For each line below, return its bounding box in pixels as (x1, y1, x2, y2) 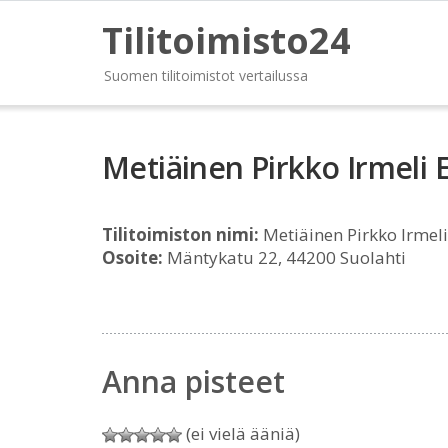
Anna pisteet (102, 361, 285, 402)
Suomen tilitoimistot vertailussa (104, 66, 308, 85)
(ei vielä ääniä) (182, 422, 300, 445)
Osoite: (102, 246, 163, 269)
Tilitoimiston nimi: (102, 223, 259, 246)
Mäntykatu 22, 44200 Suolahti (163, 246, 406, 269)
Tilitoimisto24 (102, 16, 351, 65)
